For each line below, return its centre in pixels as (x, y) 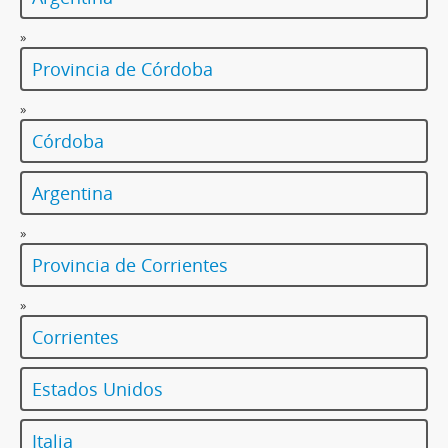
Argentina (72, 193)
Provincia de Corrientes (130, 265)
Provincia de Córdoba (122, 69)
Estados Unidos (97, 389)
